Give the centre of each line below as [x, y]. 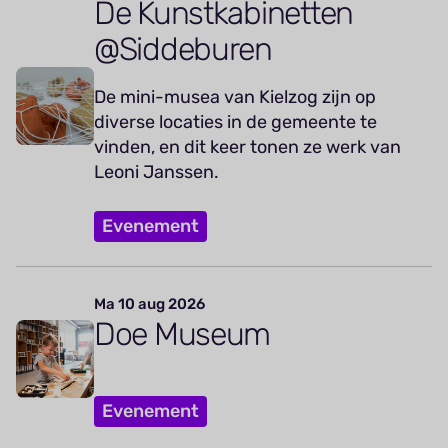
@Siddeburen [183, 48]
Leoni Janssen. [156, 171]
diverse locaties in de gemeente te [235, 121]
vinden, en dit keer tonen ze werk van [247, 146]
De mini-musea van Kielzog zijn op [235, 96]
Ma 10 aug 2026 [149, 303]
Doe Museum [182, 333]
